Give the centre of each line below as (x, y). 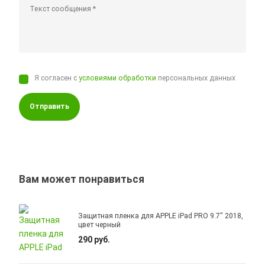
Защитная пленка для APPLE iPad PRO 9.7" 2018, (161, 216)
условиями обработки (118, 78)
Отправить (50, 107)
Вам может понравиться (82, 180)
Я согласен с (57, 78)
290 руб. (94, 240)
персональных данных (196, 78)
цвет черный (100, 225)
